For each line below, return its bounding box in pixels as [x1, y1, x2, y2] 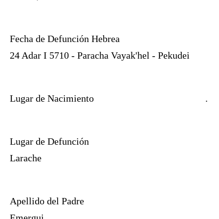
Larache [10, 153, 42, 164]
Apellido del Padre [10, 196, 84, 207]
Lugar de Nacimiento [10, 93, 94, 104]
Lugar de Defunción [10, 136, 89, 147]
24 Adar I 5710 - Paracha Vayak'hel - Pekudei [10, 50, 190, 61]
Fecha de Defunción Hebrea [10, 33, 120, 44]
